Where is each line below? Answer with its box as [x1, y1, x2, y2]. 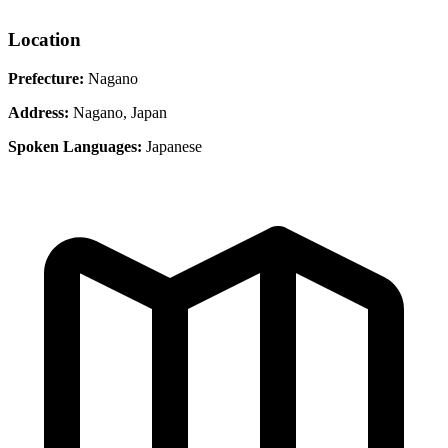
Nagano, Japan [69, 103, 167, 121]
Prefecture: [8, 69, 84, 87]
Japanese [142, 137, 202, 155]
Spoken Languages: [8, 137, 142, 155]
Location [8, 28, 81, 50]
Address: [8, 103, 69, 121]
